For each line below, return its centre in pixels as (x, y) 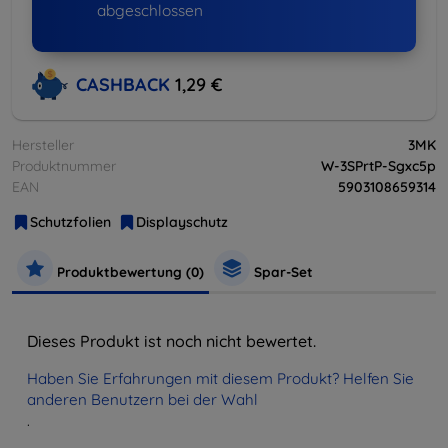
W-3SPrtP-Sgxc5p (378, 166)
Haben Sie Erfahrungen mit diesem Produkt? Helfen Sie (220, 379)
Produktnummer (64, 166)
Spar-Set (281, 272)
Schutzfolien (70, 222)
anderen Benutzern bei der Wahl (142, 400)
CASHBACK (125, 84)
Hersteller (43, 145)
